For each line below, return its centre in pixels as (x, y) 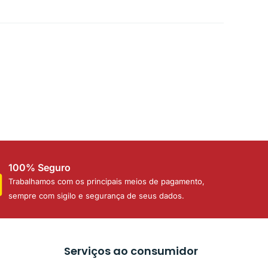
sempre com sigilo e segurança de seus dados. (97, 195)
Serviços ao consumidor (131, 251)
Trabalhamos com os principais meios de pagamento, (107, 181)
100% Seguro (40, 167)
